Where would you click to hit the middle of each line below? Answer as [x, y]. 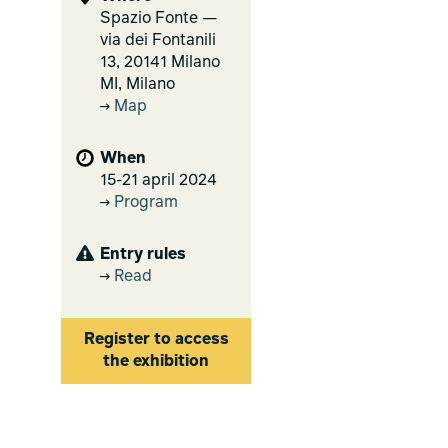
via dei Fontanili [158, 40]
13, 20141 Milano [160, 62]
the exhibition [156, 361]
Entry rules [143, 254]
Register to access [156, 339]
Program [144, 202]
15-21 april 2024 [158, 180]
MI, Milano [137, 84]
